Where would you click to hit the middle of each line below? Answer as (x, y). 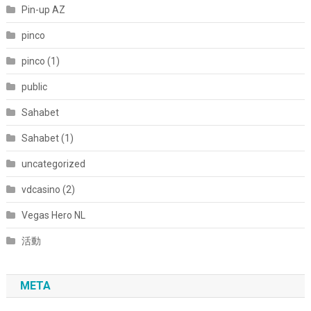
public (34, 87)
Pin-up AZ (43, 10)
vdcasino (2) (48, 190)
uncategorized (53, 164)
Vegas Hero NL (53, 215)
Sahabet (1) (47, 138)
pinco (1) (40, 61)
